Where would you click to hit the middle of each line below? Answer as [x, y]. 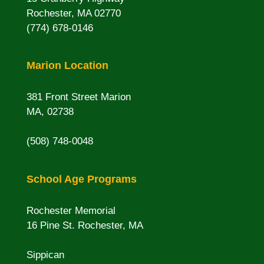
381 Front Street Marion [78, 97]
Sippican [45, 255]
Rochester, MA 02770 [73, 14]
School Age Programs [81, 179]
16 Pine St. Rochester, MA [85, 225]
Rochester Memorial [71, 210]
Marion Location [67, 66]
